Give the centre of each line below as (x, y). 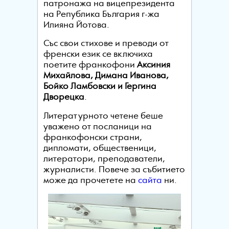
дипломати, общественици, (100, 148)
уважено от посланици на (97, 127)
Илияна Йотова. (76, 25)
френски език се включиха (98, 55)
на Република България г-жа (101, 14)
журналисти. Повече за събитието (114, 170)
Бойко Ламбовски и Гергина (100, 87)
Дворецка (64, 98)
